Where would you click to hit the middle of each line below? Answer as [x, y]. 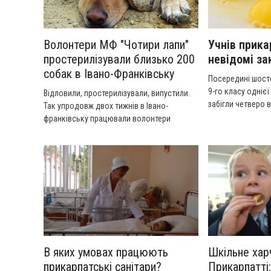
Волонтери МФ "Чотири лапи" [116, 45]
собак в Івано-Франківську [109, 74]
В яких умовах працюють [106, 252]
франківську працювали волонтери [107, 119]
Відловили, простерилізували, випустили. [117, 93]
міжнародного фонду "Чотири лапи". [109, 131]
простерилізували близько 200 [119, 59]
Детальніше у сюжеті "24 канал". [102, 144]
